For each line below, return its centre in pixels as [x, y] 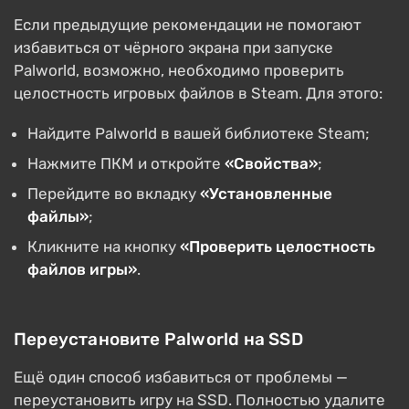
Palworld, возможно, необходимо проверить [179, 71]
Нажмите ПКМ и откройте [126, 164]
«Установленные [266, 194]
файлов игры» [82, 270]
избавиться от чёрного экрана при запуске [173, 48]
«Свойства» [271, 164]
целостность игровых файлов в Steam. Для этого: [198, 94]
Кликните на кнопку [104, 247]
